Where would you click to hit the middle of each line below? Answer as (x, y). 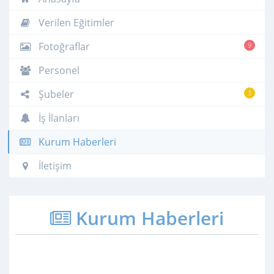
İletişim (54, 165)
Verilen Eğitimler (75, 22)
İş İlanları (58, 118)
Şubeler (55, 94)
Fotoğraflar (63, 46)
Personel (58, 70)
